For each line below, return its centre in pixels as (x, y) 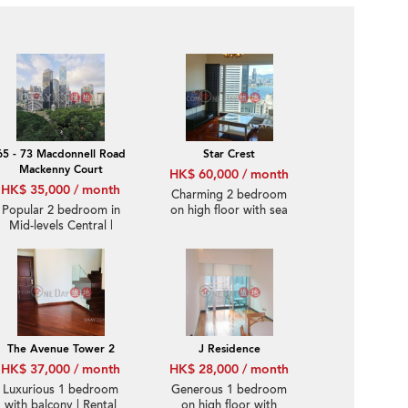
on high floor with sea (229, 210)
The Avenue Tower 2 (61, 349)
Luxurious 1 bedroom (61, 390)
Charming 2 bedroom (229, 195)
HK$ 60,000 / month (229, 174)
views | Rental (229, 226)
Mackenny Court (61, 169)
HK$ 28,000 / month (229, 369)
